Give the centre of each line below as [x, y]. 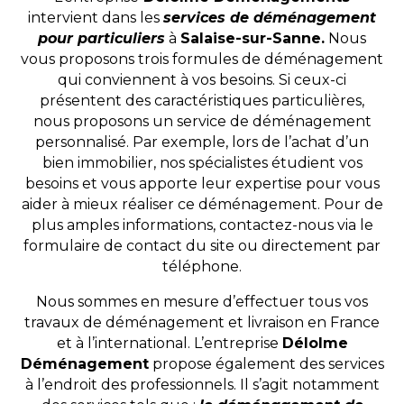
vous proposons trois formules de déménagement [202, 60]
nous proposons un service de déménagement [202, 122]
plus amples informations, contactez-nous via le [202, 225]
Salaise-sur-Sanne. [252, 39]
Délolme [315, 344]
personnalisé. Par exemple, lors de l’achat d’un [202, 142]
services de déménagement [270, 18]
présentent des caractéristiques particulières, [202, 101]
